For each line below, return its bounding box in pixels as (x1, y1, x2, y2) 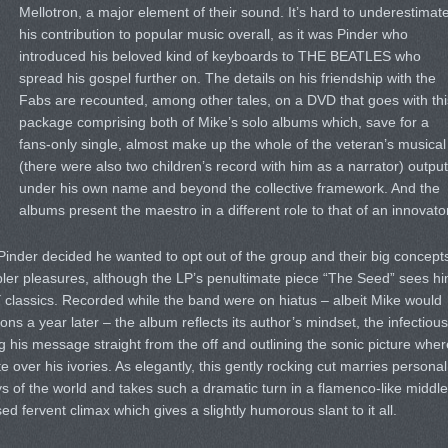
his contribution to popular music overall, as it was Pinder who (18, 26, 408, 42)
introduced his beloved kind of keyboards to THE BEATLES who (18, 48, 421, 64)
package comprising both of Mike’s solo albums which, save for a (18, 114, 429, 130)
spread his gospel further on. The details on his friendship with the (18, 70, 436, 86)
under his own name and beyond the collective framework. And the (18, 180, 440, 196)
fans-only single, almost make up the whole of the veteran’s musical (18, 136, 446, 152)
